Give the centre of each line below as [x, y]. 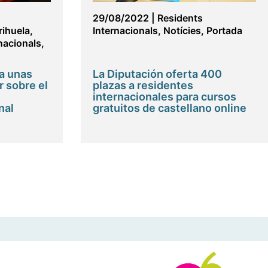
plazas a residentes [143, 86]
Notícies [182, 31]
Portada [224, 31]
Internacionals [125, 31]
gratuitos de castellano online [169, 108]
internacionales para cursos [164, 97]
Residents [180, 18]
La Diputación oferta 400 [157, 74]
